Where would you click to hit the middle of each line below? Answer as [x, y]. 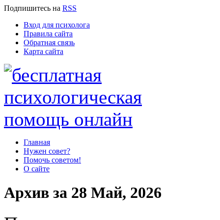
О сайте [37, 169]
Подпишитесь [27, 8]
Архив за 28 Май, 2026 [83, 193]
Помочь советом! [52, 160]
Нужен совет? [47, 151]
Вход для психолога [57, 25]
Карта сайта [43, 51]
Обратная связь [49, 42]
